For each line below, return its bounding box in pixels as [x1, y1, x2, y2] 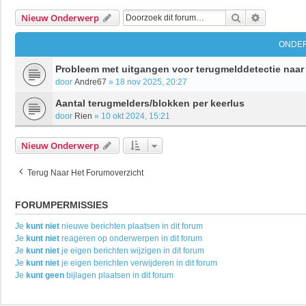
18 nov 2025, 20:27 [115, 76, 187, 87]
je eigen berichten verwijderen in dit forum [59, 258, 217, 268]
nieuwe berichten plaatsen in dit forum [59, 221, 203, 231]
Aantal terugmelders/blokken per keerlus [55, 97, 245, 109]
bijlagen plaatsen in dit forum [64, 270, 173, 280]
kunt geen [26, 270, 64, 280]
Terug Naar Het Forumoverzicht [27, 167, 143, 178]
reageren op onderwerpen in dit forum [59, 233, 202, 243]
